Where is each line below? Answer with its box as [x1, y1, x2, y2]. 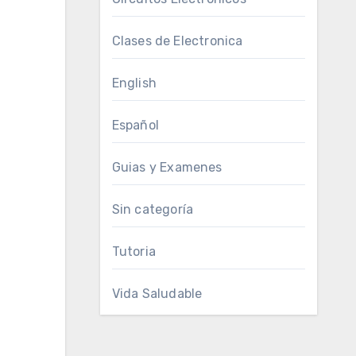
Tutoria [111, 244, 156, 259]
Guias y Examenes [111, 160, 222, 175]
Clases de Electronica [111, 33, 243, 48]
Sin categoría [111, 202, 194, 217]
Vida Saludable [111, 286, 203, 301]
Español [111, 118, 159, 133]
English [111, 75, 157, 91]
